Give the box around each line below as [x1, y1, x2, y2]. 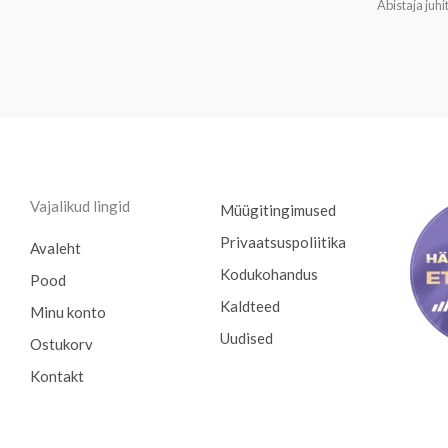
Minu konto [30, 302, 106, 321]
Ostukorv [30, 334, 93, 353]
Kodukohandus [219, 264, 318, 283]
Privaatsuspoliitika [219, 232, 346, 251]
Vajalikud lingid [30, 196, 130, 215]
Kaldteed [219, 296, 280, 315]
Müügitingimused [219, 200, 336, 219]
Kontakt [30, 366, 84, 385]
